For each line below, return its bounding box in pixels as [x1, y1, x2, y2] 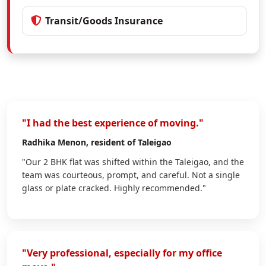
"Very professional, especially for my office [22, 246, 222, 259]
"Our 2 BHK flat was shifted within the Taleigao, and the [22, 156, 244, 167]
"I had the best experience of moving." [22, 116, 204, 129]
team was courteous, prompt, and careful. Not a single [22, 169, 240, 180]
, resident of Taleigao [86, 136, 172, 148]
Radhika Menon [22, 136, 86, 148]
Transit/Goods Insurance [45, 14, 163, 27]
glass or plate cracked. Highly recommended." [22, 182, 206, 194]
